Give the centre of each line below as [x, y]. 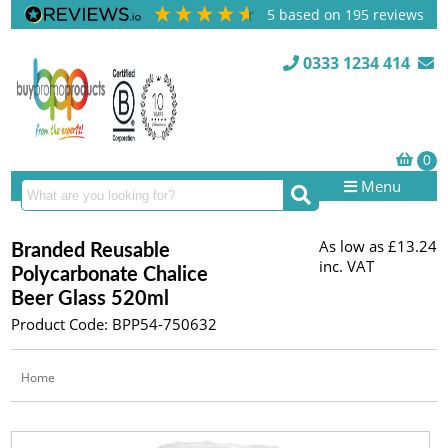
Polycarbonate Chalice [110, 275]
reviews [397, 14]
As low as [351, 246]
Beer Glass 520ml [90, 299]
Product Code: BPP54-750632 [114, 324]
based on [312, 14]
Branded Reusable [91, 251]
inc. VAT [346, 266]
